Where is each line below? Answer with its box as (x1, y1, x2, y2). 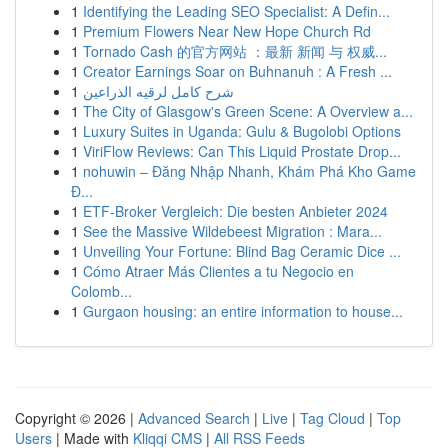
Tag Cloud (300, 408, 365, 428)
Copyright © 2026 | (15, 408, 138, 428)
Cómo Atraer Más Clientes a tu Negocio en (83, 261, 354, 281)
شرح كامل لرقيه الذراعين (83, 81, 234, 101)
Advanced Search (138, 408, 250, 428)
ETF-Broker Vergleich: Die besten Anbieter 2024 (83, 201, 388, 221)
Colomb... (71, 281, 132, 301)
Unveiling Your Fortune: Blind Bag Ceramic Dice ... (83, 241, 401, 261)
